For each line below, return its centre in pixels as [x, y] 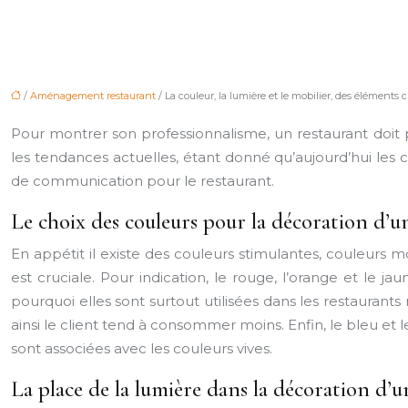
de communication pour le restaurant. [143, 181]
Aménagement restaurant [93, 96]
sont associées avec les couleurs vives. [142, 348]
